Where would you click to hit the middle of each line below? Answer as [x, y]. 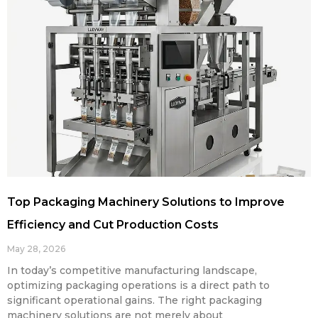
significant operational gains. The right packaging [135, 300]
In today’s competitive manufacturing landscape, [132, 270]
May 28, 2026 [36, 248]
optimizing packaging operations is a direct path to [138, 285]
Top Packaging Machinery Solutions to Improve [146, 202]
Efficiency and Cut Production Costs [113, 224]
